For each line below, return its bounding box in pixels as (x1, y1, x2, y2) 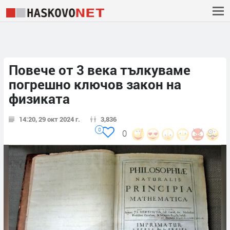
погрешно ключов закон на (9, 75, 181, 93)
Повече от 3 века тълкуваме (9, 61, 190, 79)
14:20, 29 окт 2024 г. (19, 114, 80, 124)
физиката (9, 90, 70, 108)
